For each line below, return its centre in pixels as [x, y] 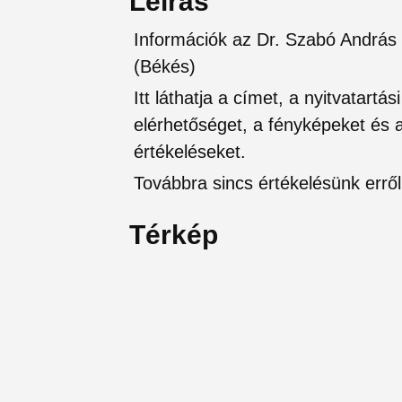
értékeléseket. [190, 151]
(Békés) [165, 66]
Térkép [174, 234]
